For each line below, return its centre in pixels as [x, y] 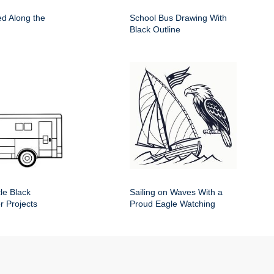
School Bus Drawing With [178, 18]
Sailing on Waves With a [176, 192]
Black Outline [155, 30]
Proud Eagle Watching [172, 204]
